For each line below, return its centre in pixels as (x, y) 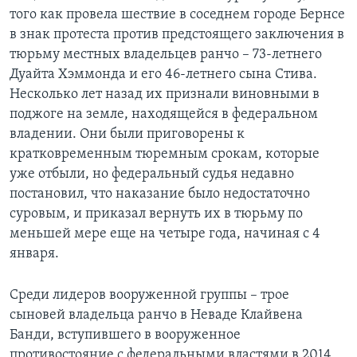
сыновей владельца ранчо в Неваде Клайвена (156, 316)
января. (34, 254)
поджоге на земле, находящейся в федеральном (164, 115)
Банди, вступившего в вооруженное (125, 335)
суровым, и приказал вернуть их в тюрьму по (156, 214)
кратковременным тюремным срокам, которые (165, 155)
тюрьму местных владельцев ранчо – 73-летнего (166, 55)
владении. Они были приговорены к (127, 135)
